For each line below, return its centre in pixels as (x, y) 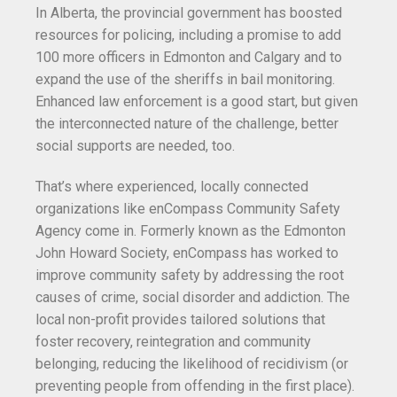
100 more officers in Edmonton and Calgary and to (189, 58)
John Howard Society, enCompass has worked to (187, 253)
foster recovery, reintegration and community (173, 341)
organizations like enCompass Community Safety (188, 208)
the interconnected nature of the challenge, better (187, 124)
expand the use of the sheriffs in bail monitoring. (185, 80)
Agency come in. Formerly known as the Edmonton (191, 230)
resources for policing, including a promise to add (188, 35)
